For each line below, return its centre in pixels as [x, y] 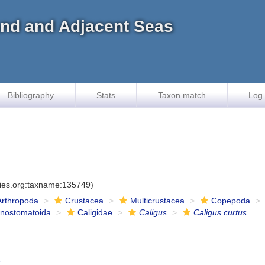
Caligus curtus [220, 212]
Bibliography [31, 95]
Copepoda [231, 201]
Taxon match [182, 95]
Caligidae [95, 212]
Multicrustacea [158, 201]
